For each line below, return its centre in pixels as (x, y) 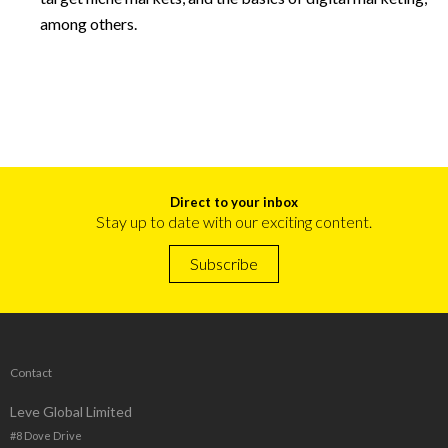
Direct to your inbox (234, 202)
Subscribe (224, 263)
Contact (31, 372)
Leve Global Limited (71, 411)
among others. (88, 23)
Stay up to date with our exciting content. (234, 221)
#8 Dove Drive (46, 435)
